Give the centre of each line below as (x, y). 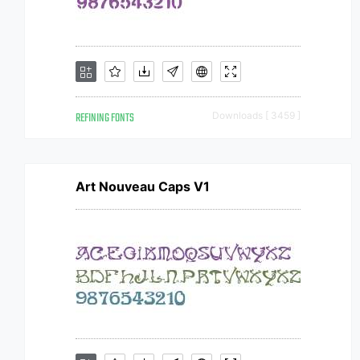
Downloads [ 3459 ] (256, 115)
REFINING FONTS (105, 119)
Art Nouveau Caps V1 (143, 186)
